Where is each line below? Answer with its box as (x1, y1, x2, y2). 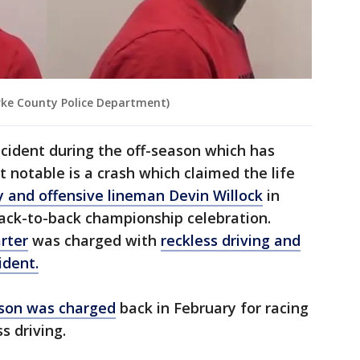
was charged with (28, 231, 161, 251)
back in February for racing (116, 298, 309, 318)
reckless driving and (161, 231, 301, 251)
